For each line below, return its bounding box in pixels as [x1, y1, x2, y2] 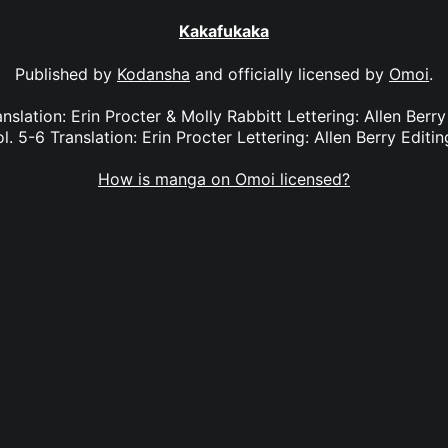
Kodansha [117, 63, 190, 84]
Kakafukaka [179, 21, 269, 42]
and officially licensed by [190, 63, 389, 84]
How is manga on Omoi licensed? [98, 169, 350, 190]
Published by [15, 63, 117, 84]
